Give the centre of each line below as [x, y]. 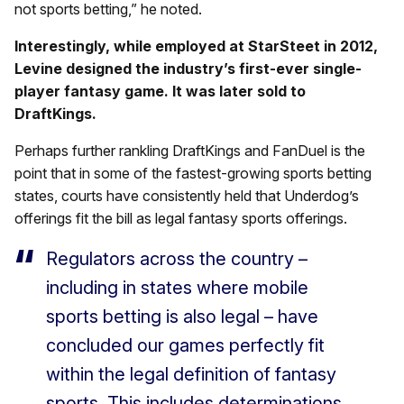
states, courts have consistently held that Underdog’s [187, 196]
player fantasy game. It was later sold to [160, 92]
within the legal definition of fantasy [191, 375]
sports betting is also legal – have [182, 317]
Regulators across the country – [177, 259]
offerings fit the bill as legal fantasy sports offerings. [181, 219]
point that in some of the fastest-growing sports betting [193, 174]
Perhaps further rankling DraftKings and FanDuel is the [190, 151]
